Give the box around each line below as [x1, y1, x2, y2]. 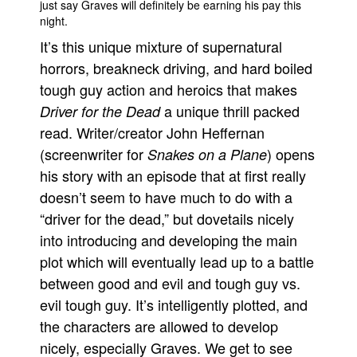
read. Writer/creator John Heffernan [40, 122, 265, 143]
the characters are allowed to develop [40, 316, 278, 336]
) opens [267, 143, 315, 164]
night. [40, 13, 68, 29]
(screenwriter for [40, 143, 147, 164]
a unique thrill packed [164, 100, 300, 121]
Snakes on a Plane [147, 144, 267, 164]
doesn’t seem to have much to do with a [40, 186, 292, 207]
